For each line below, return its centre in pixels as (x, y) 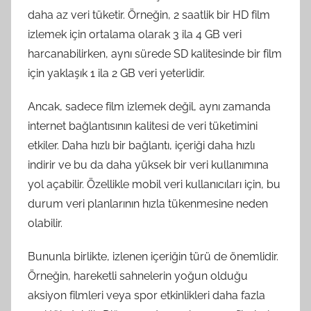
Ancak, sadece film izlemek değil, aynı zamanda (149, 106)
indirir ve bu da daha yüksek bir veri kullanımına (148, 165)
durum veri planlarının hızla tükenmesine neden (148, 203)
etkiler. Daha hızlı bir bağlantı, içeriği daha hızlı (141, 145)
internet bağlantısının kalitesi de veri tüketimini (143, 126)
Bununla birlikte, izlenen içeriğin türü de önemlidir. (153, 256)
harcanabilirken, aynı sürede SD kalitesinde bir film (155, 53)
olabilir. (45, 223)
